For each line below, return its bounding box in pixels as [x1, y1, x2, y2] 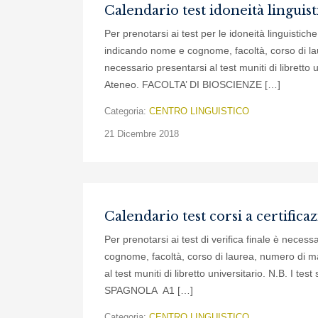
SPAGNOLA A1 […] [104, 285, 193, 296]
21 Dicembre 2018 [104, 128, 179, 139]
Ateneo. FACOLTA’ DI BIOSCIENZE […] [104, 79, 280, 90]
